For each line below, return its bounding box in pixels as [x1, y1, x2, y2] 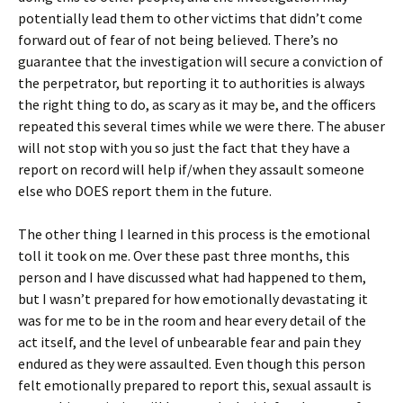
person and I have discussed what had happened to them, [18, 268, 366, 286]
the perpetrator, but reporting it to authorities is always [18, 74, 365, 92]
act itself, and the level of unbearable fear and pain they [18, 333, 361, 351]
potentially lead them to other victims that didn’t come [18, 9, 363, 27]
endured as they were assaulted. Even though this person [18, 354, 365, 372]
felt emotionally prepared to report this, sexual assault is [18, 376, 372, 394]
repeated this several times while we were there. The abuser [18, 117, 385, 135]
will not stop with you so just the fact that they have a [18, 139, 350, 157]
